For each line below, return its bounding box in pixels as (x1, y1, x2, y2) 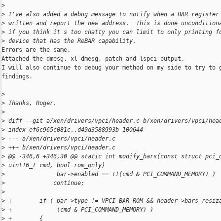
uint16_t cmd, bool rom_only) (5, 162, 105, 169)
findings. (1, 73, 33, 80)
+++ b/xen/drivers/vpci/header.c (5, 144, 115, 151)
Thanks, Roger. (5, 100, 57, 107)
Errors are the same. (1, 46, 71, 54)
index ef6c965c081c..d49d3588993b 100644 (5, 126, 143, 134)
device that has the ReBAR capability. (5, 37, 136, 45)
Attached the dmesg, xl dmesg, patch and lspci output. (1, 55, 184, 63)
